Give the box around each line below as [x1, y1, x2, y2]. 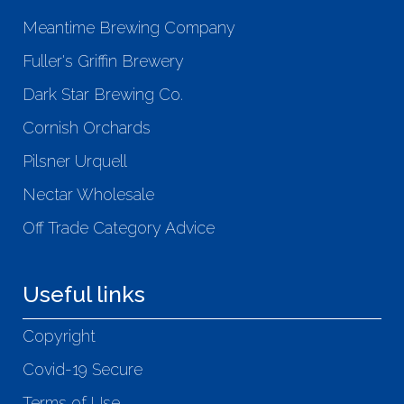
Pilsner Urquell [23, 151, 127, 171]
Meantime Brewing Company [23, 18, 235, 38]
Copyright [23, 326, 96, 346]
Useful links [23, 280, 145, 308]
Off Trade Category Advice [23, 218, 215, 238]
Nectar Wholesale [23, 185, 154, 205]
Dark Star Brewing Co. [23, 85, 183, 105]
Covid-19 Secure [23, 360, 142, 380]
